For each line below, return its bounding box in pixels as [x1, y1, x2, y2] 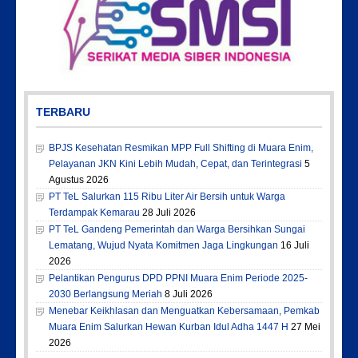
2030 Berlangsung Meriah [49, 288, 162, 300]
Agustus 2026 [49, 174, 109, 186]
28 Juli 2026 [142, 207, 196, 219]
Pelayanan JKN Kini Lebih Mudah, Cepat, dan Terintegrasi [49, 158, 302, 170]
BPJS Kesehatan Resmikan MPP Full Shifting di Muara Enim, [49, 142, 313, 154]
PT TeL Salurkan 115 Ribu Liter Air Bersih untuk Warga [49, 191, 285, 203]
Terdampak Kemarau [49, 207, 140, 219]
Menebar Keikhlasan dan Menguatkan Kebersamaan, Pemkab [49, 305, 320, 317]
